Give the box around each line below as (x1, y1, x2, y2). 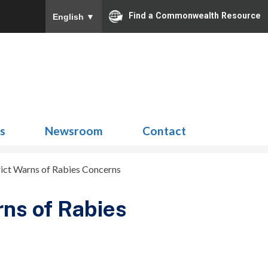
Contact (142, 124, 186, 138)
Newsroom (45, 124, 103, 138)
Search (215, 63, 243, 75)
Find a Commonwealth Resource (129, 11, 261, 21)
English (53, 11, 86, 22)
